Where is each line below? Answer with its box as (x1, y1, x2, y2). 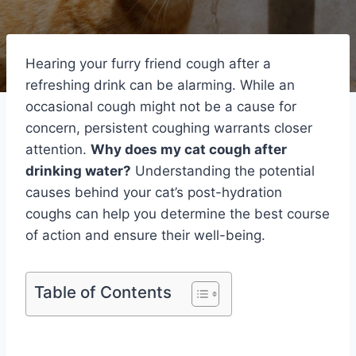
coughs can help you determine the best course (25, 205, 330, 222)
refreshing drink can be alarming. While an (25, 76, 295, 93)
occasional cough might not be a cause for (25, 98, 296, 114)
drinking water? (25, 162, 131, 179)
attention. (25, 141, 91, 157)
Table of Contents (34, 281, 172, 302)
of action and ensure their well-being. (25, 226, 265, 243)
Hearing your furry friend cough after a (25, 55, 271, 72)
